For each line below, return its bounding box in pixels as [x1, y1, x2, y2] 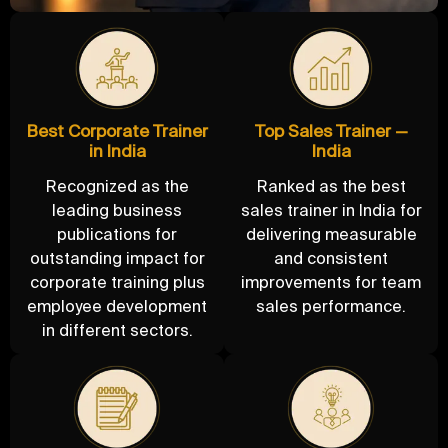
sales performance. [256, 296, 406, 315]
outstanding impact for [29, 248, 205, 267]
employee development [27, 296, 207, 315]
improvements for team [241, 272, 421, 291]
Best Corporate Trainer [26, 120, 208, 140]
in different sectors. [41, 320, 193, 339]
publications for [57, 224, 177, 243]
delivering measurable [245, 224, 417, 243]
